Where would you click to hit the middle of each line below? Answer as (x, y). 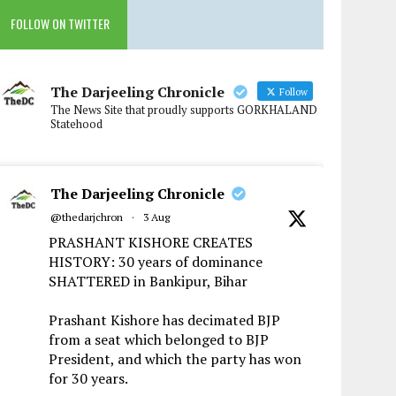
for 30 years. (89, 379)
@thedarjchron (87, 217)
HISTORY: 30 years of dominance (156, 262)
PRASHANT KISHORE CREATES (151, 243)
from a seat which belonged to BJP (159, 340)
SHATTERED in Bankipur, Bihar (148, 282)
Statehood (77, 124)
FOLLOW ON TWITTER (61, 24)
